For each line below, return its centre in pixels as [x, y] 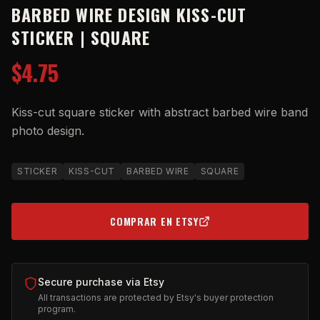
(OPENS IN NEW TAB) [207, 227]
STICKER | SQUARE [81, 37]
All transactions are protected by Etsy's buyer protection [156, 297]
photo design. [48, 131]
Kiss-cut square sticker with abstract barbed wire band [160, 112]
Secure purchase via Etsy [101, 282]
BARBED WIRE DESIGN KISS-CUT [129, 14]
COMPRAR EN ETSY [154, 221]
